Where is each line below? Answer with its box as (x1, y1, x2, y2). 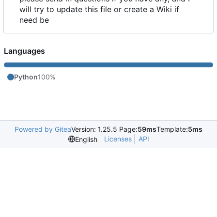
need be (19, 15, 49, 25)
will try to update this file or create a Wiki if (19, 4, 179, 15)
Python (14, 73, 38, 81)
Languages (4, 46, 45, 56)
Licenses (104, 135, 132, 143)
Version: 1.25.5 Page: (71, 125, 138, 134)
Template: (156, 125, 188, 134)
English (75, 135, 97, 143)
